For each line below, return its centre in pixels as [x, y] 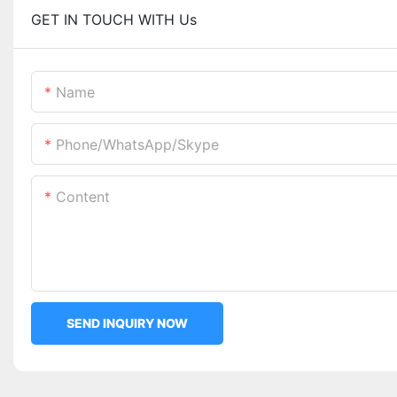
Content [83, 197]
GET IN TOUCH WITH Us [114, 20]
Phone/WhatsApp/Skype [137, 145]
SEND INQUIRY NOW [127, 323]
